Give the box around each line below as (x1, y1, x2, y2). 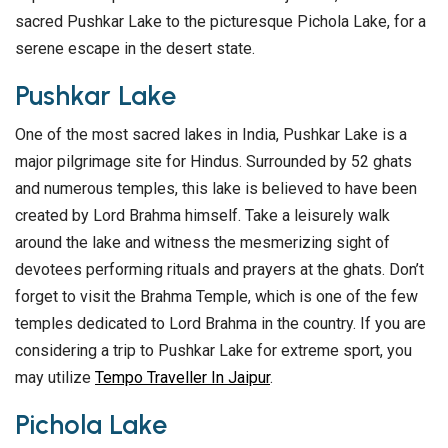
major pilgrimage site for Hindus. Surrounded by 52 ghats (15, 152, 412, 172)
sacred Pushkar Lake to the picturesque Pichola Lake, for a (15, 12, 426, 32)
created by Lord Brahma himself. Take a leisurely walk (15, 206, 390, 226)
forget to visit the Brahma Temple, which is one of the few (15, 287, 418, 307)
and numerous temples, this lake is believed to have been (15, 179, 417, 199)
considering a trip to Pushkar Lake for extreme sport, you (15, 341, 412, 361)
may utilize (15, 368, 95, 388)
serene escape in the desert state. (15, 39, 255, 59)
